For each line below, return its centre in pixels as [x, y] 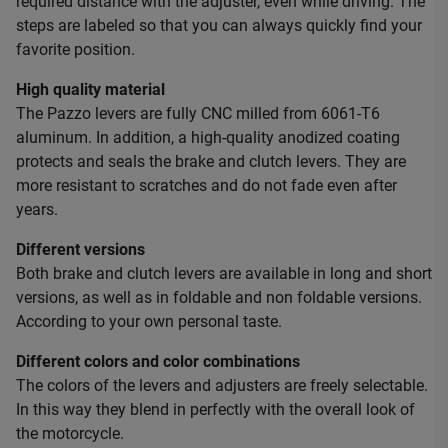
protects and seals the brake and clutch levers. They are [211, 161]
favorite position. [75, 49]
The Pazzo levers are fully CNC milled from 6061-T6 [198, 113]
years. [37, 209]
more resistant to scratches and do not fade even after [206, 185]
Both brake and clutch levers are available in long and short [224, 273]
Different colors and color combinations [158, 361]
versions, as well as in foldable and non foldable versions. [219, 297]
